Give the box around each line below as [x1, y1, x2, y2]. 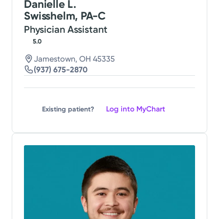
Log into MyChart [106, 105, 165, 114]
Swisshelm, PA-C [24, 9, 106, 23]
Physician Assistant [24, 23, 108, 36]
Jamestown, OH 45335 [34, 54, 115, 64]
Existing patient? [42, 105, 94, 113]
